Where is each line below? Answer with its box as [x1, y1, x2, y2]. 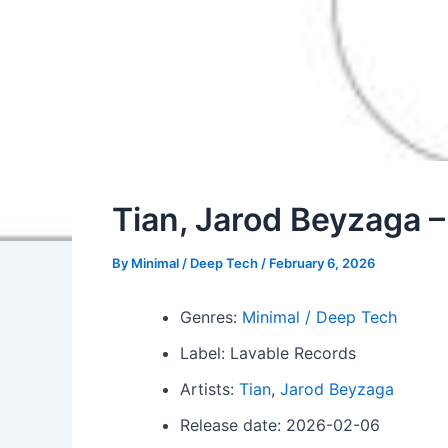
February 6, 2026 [269, 255, 375, 271]
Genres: [180, 307, 242, 327]
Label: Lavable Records [180, 343, 356, 363]
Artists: [180, 379, 239, 399]
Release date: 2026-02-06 [180, 415, 380, 435]
